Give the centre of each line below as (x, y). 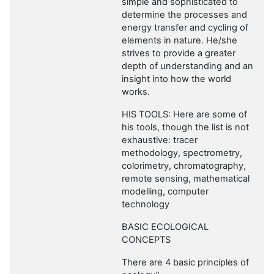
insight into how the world (176, 79)
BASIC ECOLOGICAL (165, 227)
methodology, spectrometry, (182, 153)
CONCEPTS (146, 240)
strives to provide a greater (179, 54)
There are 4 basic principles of (185, 263)
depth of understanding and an (187, 66)
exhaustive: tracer (160, 140)
